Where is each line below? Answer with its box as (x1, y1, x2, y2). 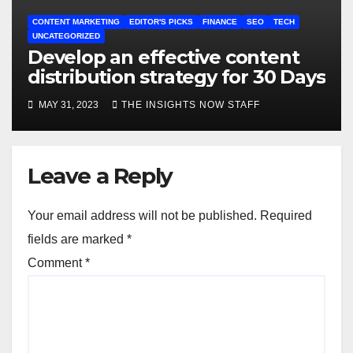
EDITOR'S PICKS (129, 17, 193, 27)
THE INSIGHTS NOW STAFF (121, 98, 260, 110)
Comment (28, 255, 85, 269)
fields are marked (28, 232, 127, 246)
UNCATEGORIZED (32, 32, 100, 41)
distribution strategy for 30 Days (28, 65, 325, 89)
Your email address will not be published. (28, 208, 257, 222)
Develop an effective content (28, 46, 299, 69)
